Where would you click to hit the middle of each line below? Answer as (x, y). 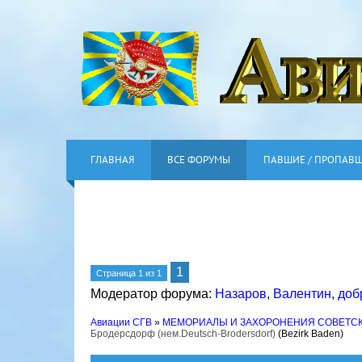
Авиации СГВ (121, 322)
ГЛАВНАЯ (112, 160)
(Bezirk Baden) (311, 334)
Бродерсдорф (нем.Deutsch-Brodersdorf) (183, 334)
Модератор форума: (153, 294)
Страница (117, 273)
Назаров (241, 294)
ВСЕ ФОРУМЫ (199, 160)
